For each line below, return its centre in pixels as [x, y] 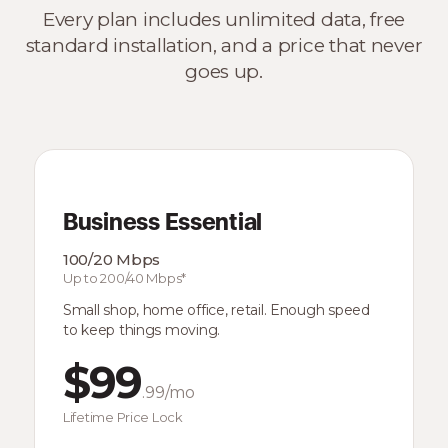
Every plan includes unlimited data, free [224, 19]
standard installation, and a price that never [224, 45]
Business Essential [163, 224]
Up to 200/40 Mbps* [125, 278]
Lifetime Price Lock [123, 417]
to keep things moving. [142, 330]
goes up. [224, 71]
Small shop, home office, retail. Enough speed [216, 310]
